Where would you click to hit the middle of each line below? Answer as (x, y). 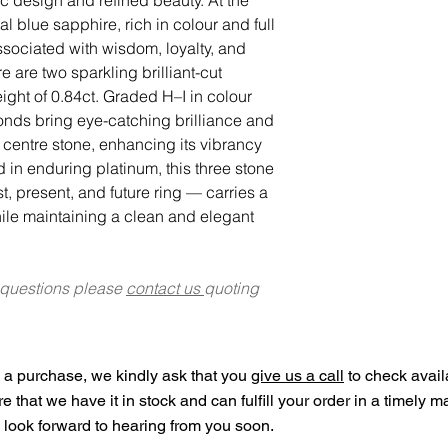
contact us (165, 287)
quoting (231, 287)
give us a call (297, 375)
